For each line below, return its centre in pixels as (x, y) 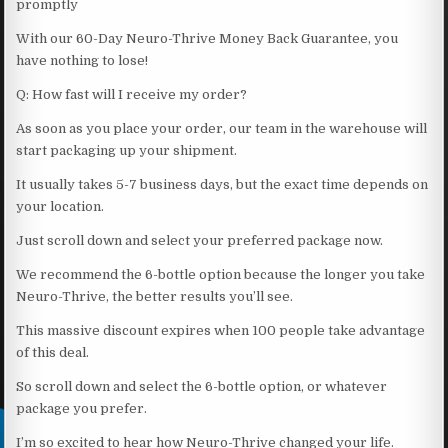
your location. (60, 206)
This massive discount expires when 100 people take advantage (221, 330)
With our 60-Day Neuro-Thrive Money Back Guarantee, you (207, 38)
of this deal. (53, 352)
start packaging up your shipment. (127, 150)
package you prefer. (82, 408)
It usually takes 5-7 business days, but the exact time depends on (222, 184)
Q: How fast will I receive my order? (132, 94)
